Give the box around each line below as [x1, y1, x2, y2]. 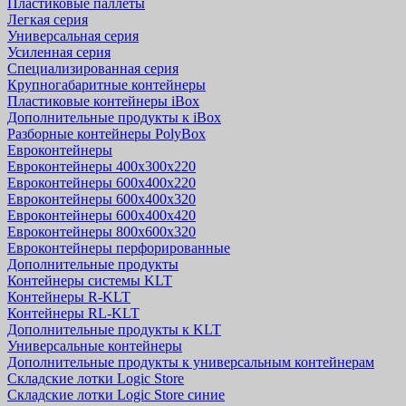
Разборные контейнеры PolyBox [7, 126, 206, 141]
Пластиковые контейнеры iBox [7, 93, 199, 109]
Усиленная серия [7, 44, 111, 60]
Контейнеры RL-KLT [7, 305, 140, 321]
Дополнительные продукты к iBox [7, 110, 221, 125]
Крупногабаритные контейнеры [7, 77, 206, 92]
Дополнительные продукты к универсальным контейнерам [7, 354, 374, 370]
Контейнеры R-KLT [7, 289, 130, 304]
